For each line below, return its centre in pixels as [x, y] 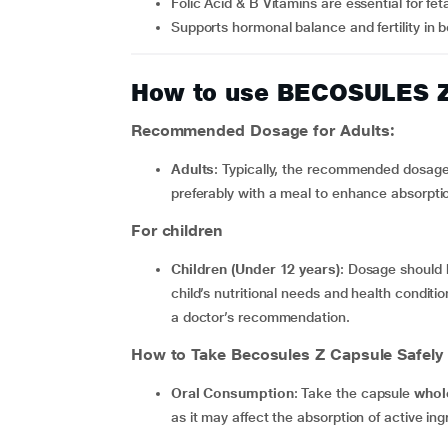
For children [176, 230]
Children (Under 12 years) [260, 269]
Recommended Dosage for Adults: [262, 130]
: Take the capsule [354, 393]
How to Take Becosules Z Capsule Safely [286, 354]
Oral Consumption [237, 393]
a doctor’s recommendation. [260, 317]
